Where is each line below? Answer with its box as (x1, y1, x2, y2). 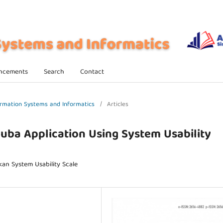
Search (43, 66, 64, 78)
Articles (107, 99, 128, 111)
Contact (80, 66, 104, 78)
